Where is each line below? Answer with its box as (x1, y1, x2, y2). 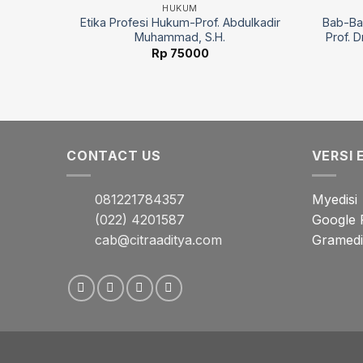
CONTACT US (66, 147, 161, 164)
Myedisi (311, 191, 357, 208)
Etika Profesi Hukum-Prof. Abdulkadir (79, 15, 280, 30)
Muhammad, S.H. (135, 30, 225, 45)
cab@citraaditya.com (95, 232, 222, 249)
